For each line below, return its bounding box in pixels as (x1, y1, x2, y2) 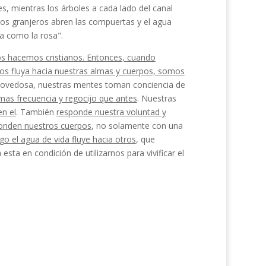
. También (15, 106, 56, 118)
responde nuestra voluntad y (56, 106, 166, 118)
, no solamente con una (91, 120, 183, 131)
